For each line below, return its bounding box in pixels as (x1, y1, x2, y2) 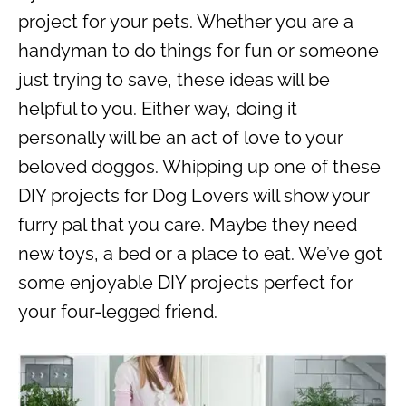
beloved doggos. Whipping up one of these (18, 155, 381, 178)
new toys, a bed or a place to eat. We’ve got (18, 242, 382, 265)
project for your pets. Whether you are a (18, 10, 353, 33)
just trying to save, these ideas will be (18, 68, 330, 91)
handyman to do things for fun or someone (18, 39, 379, 62)
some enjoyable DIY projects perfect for (18, 271, 353, 294)
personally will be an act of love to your (18, 126, 343, 149)
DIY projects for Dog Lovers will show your (18, 184, 370, 207)
